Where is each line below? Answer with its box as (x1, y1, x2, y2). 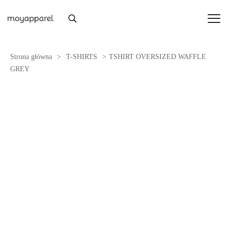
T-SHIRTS (66, 53, 97, 61)
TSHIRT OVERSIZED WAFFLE (109, 53, 206, 61)
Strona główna (10, 53, 52, 61)
